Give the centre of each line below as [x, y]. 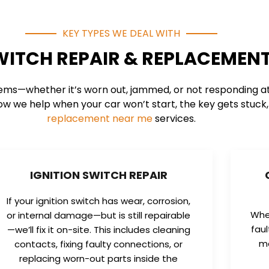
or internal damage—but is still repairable [99, 215]
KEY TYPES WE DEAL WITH [121, 34]
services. [174, 119]
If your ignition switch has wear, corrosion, [99, 201]
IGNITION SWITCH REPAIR [98, 175]
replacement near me [100, 119]
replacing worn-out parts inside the [99, 258]
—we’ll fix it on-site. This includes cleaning [98, 229]
